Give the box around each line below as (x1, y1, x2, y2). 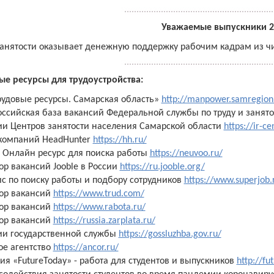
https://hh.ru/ (92, 135, 147, 145)
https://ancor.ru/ (53, 243, 119, 253)
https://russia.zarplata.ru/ (53, 216, 155, 226)
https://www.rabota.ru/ (53, 202, 146, 212)
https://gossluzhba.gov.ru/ (118, 229, 221, 239)
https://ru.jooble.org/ (119, 162, 205, 172)
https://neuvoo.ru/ (149, 149, 223, 158)
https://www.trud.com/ (53, 189, 144, 199)
